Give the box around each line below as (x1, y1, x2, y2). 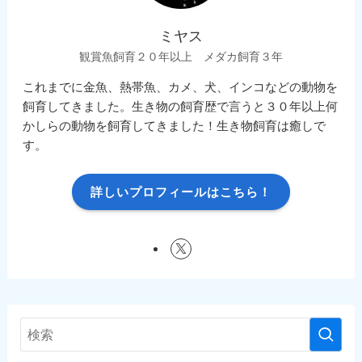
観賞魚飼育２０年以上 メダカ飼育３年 (79, 50, 283, 64)
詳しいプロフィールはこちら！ (90, 184, 271, 199)
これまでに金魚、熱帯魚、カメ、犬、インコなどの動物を (23, 80, 339, 95)
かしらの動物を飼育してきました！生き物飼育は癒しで (23, 119, 326, 133)
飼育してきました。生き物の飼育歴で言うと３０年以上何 (23, 99, 339, 114)
